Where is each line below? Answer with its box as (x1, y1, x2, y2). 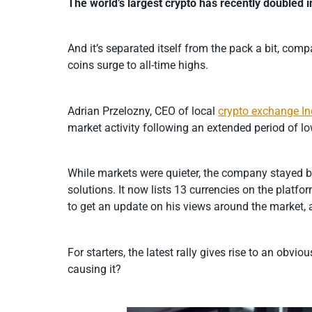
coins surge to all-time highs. (68, 58, 208, 72)
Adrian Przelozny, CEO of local (68, 104, 218, 118)
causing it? (68, 263, 121, 276)
